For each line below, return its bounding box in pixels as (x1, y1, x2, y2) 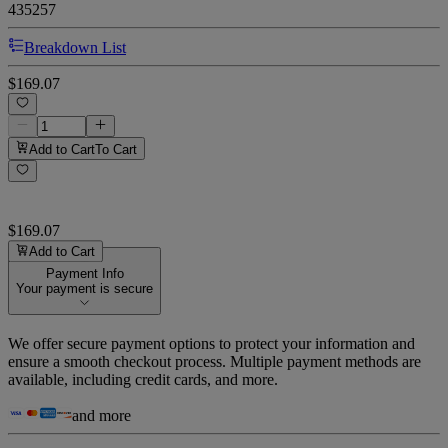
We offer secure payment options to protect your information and (8, 335, 415, 353)
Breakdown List (24, 38, 126, 56)
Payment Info (45, 266, 124, 282)
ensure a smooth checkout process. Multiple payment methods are (8, 353, 421, 371)
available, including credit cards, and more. (8, 371, 278, 389)
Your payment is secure (16, 281, 153, 297)
